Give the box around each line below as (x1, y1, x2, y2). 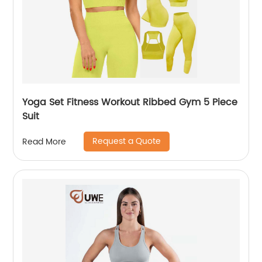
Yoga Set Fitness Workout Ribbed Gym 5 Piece (22, 95, 238, 110)
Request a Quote (92, 135, 161, 148)
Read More (22, 135, 67, 149)
